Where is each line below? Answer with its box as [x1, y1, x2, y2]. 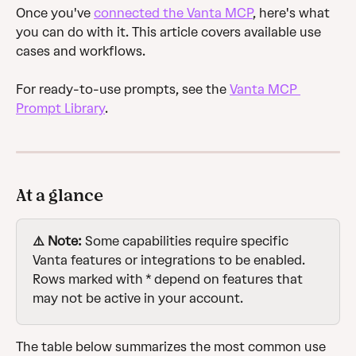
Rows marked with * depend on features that [33, 272, 306, 288]
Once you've [16, 6, 94, 21]
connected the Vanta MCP [94, 6, 253, 21]
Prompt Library [16, 101, 105, 117]
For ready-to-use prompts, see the [16, 82, 230, 98]
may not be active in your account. [33, 291, 243, 307]
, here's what [253, 6, 333, 21]
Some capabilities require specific [82, 234, 292, 250]
